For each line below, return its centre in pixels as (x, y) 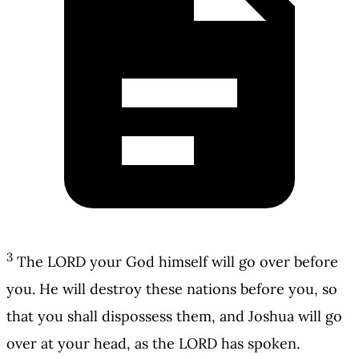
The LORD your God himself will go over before (177, 262)
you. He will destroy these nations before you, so (172, 289)
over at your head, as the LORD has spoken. (153, 344)
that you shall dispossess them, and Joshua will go (174, 317)
